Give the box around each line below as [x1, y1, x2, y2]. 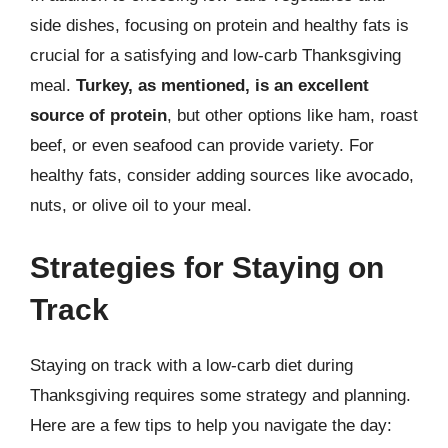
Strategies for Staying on [30, 250, 384, 284]
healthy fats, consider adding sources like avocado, [30, 166, 414, 185]
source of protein [30, 106, 167, 125]
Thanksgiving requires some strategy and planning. [30, 385, 411, 405]
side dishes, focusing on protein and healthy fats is [30, 16, 409, 35]
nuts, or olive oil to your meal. [30, 196, 252, 215]
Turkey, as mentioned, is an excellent [76, 76, 369, 95]
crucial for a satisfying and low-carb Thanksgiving [30, 46, 401, 65]
